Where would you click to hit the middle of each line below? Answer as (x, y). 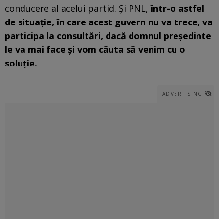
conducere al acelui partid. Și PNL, (78, 8)
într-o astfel (177, 8)
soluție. (21, 63)
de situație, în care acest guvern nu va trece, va (109, 22)
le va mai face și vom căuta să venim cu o (95, 49)
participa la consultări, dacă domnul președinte (108, 35)
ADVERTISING (182, 94)
